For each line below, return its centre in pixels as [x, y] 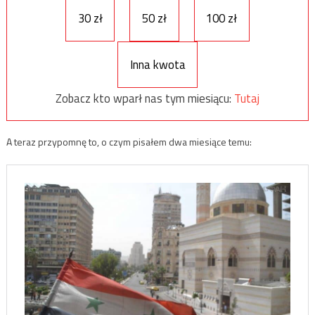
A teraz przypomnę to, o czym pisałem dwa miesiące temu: [129, 142]
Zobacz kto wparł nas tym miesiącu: [145, 98]
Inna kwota [157, 64]
